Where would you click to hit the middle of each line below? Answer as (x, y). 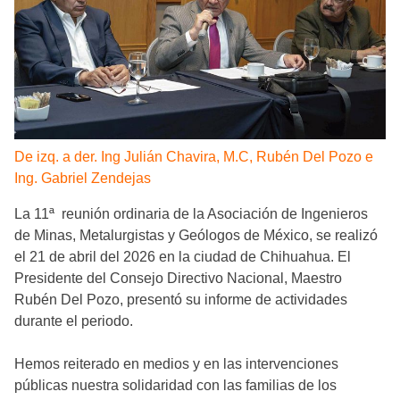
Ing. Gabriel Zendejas (83, 178)
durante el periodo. (74, 321)
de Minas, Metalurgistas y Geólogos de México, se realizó (196, 235)
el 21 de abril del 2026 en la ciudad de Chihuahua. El (183, 256)
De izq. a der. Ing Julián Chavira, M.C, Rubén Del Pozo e (194, 156)
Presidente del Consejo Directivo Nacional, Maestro (178, 278)
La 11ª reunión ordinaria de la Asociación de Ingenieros (191, 213)
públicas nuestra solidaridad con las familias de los (175, 385)
